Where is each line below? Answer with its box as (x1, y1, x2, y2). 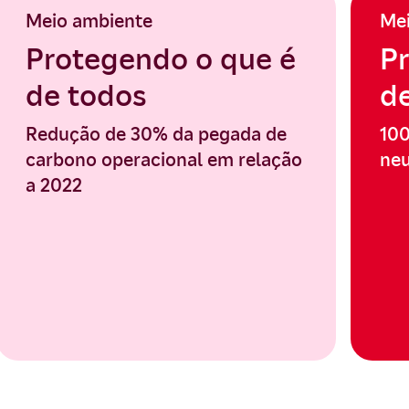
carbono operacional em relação (26, 148, 302, 172)
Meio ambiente (26, 9, 152, 33)
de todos (26, 78, 146, 114)
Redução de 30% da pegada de (26, 122, 287, 146)
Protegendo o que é (26, 41, 296, 78)
